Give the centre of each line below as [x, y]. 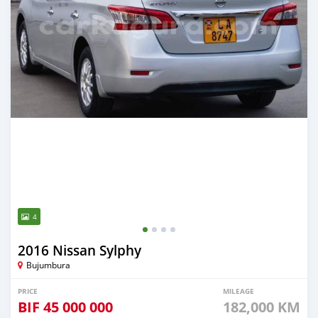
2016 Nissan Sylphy [79, 251]
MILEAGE [238, 291]
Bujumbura [48, 265]
